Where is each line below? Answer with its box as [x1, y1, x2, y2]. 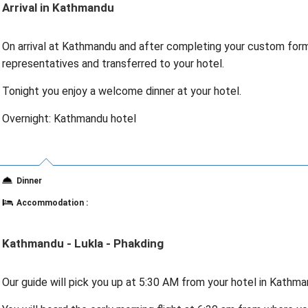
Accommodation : [16, 198, 88, 208]
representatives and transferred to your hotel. [1, 57, 224, 70]
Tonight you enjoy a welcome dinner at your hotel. [1, 85, 241, 98]
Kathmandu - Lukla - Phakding [1, 236, 164, 250]
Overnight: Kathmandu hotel [1, 112, 136, 125]
